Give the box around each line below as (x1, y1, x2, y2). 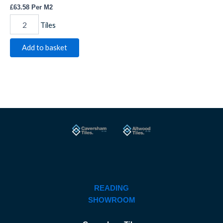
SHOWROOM (88, 196, 135, 204)
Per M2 (29, 3, 53, 11)
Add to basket (22, 43, 67, 52)
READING (94, 184, 129, 192)
